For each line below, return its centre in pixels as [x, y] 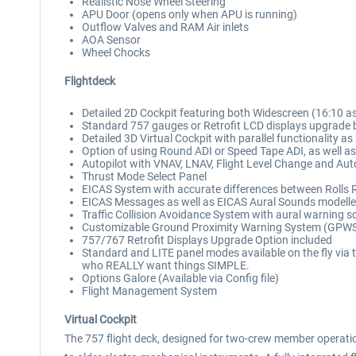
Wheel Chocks [116, 52]
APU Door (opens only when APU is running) [190, 14]
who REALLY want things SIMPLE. [166, 265]
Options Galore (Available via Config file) [180, 278]
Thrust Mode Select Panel [144, 176]
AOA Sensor [111, 40]
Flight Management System [149, 291]
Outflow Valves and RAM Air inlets [165, 27]
